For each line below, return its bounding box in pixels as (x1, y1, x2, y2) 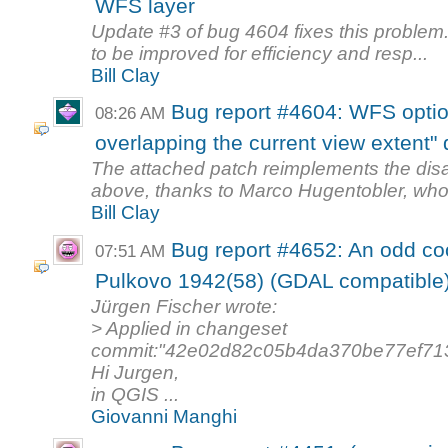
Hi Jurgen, (91, 361, 180, 383)
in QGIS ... (91, 383, 180, 405)
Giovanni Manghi (91, 405, 238, 427)
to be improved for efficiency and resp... (91, 42, 429, 64)
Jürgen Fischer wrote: (91, 295, 278, 317)
